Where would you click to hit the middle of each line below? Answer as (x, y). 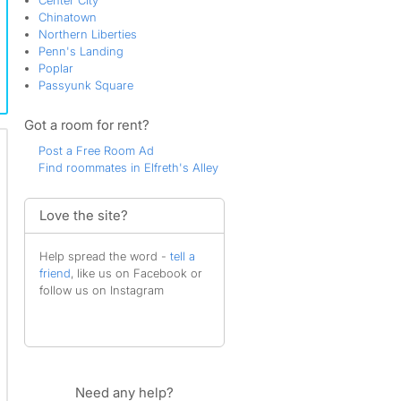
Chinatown (67, 17)
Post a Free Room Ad (96, 150)
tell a (182, 256)
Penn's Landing (81, 51)
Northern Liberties (87, 34)
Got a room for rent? (86, 125)
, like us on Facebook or (136, 273)
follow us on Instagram (101, 290)
